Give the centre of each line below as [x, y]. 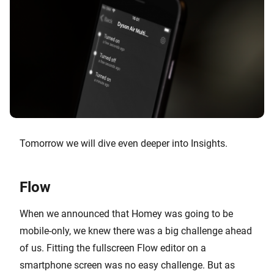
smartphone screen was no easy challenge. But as [127, 265]
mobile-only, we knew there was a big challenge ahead [136, 231]
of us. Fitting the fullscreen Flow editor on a [113, 248]
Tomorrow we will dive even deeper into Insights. [124, 144]
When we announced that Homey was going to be [126, 214]
